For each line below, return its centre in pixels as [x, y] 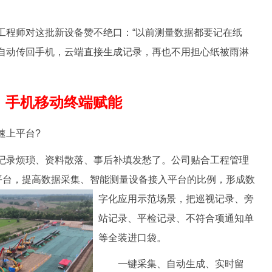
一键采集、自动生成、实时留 [171, 263]
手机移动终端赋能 [64, 103]
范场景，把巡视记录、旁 [200, 199]
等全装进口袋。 [132, 237]
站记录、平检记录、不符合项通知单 [176, 218]
